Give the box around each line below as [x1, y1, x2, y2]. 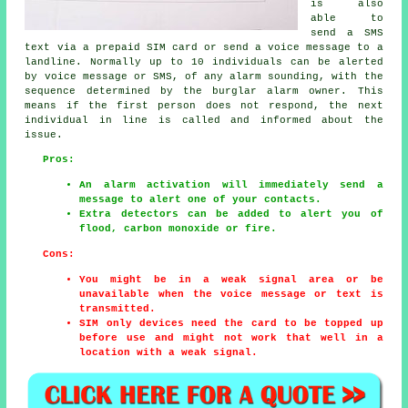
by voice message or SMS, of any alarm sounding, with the [25, 71, 383, 82]
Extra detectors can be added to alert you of [79, 209, 383, 219]
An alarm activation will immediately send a [79, 179, 383, 190]
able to [311, 13, 383, 24]
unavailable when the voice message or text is [79, 289, 383, 300]
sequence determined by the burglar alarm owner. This [25, 86, 383, 97]
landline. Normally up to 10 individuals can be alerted [25, 56, 383, 67]
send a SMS [311, 27, 383, 38]
